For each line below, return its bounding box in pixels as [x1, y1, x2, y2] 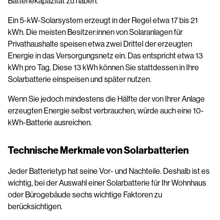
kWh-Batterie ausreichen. [8, 117, 92, 127]
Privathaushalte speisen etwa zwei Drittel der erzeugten [8, 39, 192, 49]
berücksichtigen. [8, 201, 64, 211]
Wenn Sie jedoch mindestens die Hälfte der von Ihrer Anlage [8, 94, 205, 104]
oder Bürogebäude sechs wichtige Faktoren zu [8, 190, 162, 199]
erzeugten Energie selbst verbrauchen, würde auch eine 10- [8, 106, 204, 115]
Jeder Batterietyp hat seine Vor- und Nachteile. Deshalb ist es [8, 166, 210, 176]
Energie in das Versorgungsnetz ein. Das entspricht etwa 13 [8, 51, 203, 60]
